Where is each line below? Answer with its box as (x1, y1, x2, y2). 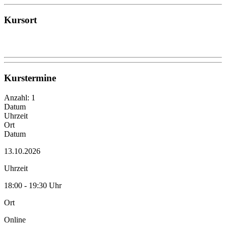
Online (4, 215, 26, 224)
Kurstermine (4, 72, 56, 83)
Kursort (4, 14, 37, 25)
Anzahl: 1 (4, 93, 35, 102)
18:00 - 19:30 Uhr (4, 181, 62, 190)
